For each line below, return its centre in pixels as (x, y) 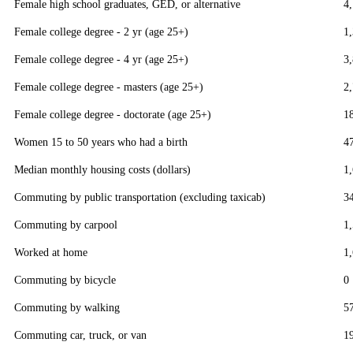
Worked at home (51, 253)
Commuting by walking (67, 308)
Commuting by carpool (66, 225)
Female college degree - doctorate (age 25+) (113, 115)
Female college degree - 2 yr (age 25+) (101, 32)
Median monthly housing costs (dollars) (102, 170)
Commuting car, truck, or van (80, 335)
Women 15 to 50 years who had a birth (101, 142)
